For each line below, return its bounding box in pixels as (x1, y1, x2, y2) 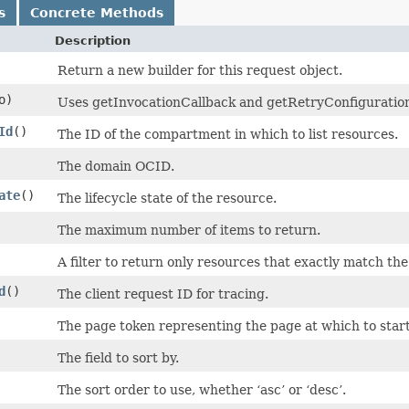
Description (55, 33, 131, 47)
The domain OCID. (58, 158, 174, 173)
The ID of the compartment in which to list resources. (58, 126, 398, 142)
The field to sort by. (58, 350, 179, 365)
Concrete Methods (30, 5, 163, 20)
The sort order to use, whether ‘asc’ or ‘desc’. (58, 382, 346, 397)
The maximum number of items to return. (58, 222, 320, 237)
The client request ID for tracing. (58, 286, 268, 301)
